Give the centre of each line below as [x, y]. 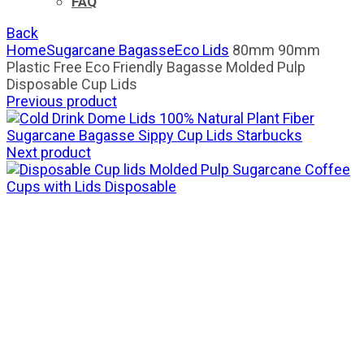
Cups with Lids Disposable [91, 187]
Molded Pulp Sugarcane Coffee [250, 170]
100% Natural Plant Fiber [237, 119]
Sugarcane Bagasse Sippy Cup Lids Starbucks [154, 136]
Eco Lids [202, 50]
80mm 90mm [275, 50]
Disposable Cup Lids [72, 84]
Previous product [62, 102]
